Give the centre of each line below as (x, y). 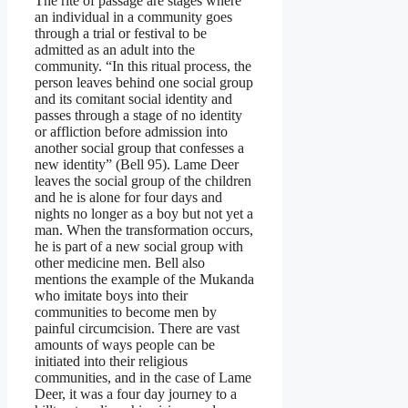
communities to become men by (126, 311)
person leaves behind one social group (144, 82)
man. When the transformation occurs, (144, 229)
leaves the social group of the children (143, 180)
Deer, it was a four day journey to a (136, 393)
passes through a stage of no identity (138, 115)
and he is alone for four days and (128, 197)
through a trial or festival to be (121, 33)
